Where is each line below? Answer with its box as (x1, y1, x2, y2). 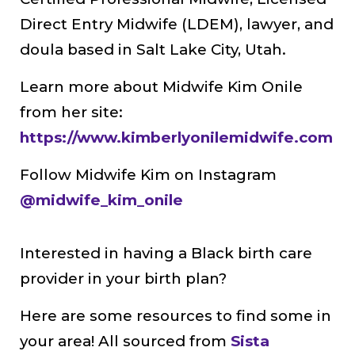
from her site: (20, 102, 123, 121)
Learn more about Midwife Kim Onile (20, 77, 303, 96)
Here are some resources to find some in (20, 306, 331, 325)
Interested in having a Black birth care (20, 243, 312, 262)
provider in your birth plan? (20, 269, 227, 288)
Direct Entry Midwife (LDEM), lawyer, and (20, 14, 334, 33)
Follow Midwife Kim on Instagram (20, 165, 277, 184)
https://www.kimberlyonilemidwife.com (20, 128, 333, 147)
